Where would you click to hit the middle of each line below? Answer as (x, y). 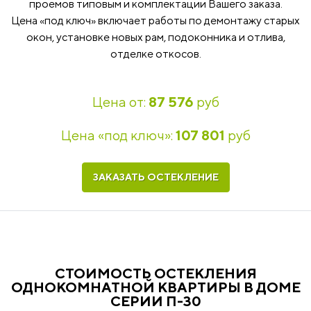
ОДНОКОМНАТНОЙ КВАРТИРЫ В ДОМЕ (155, 287)
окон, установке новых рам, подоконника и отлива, (155, 37)
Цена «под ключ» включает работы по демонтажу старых (155, 20)
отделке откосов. (155, 54)
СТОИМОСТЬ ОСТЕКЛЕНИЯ (155, 273)
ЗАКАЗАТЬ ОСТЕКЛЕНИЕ (155, 177)
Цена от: (120, 102)
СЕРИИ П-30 (155, 301)
